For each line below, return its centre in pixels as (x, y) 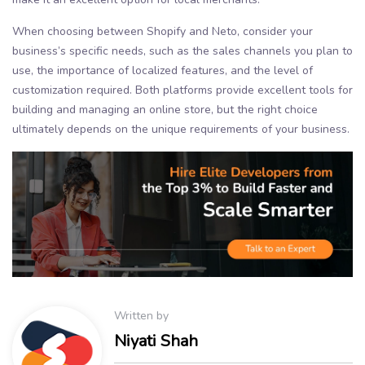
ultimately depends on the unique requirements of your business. (181, 129)
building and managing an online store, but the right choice (165, 109)
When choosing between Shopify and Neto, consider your (163, 31)
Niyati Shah (156, 341)
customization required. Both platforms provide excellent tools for (182, 90)
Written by (141, 315)
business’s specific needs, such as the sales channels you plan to (182, 51)
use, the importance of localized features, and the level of (163, 70)
